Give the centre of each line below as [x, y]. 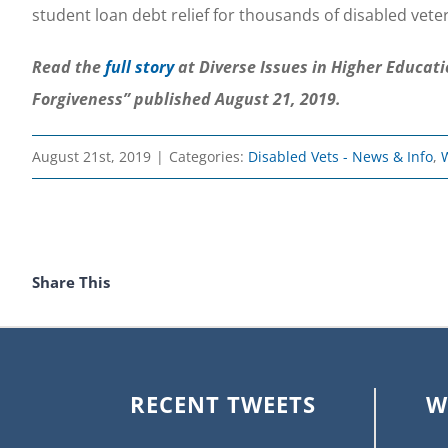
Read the [68, 67]
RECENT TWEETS [223, 403]
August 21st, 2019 [91, 156]
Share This [71, 281]
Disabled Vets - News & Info [340, 156]
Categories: [208, 156]
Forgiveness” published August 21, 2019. [188, 99]
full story [141, 67]
